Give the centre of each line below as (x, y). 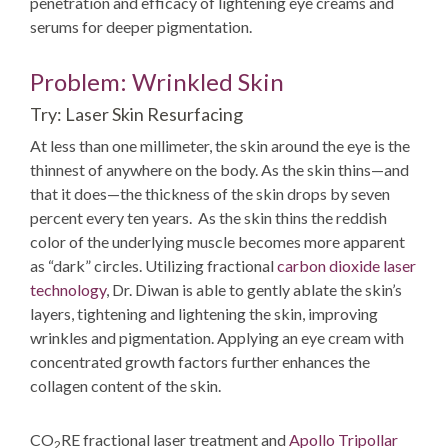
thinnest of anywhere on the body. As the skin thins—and (219, 169)
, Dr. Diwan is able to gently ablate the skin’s (254, 289)
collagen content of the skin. (125, 385)
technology (68, 289)
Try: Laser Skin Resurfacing (136, 114)
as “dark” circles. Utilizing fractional (153, 265)
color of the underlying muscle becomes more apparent (217, 241)
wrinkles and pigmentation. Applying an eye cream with (217, 337)
